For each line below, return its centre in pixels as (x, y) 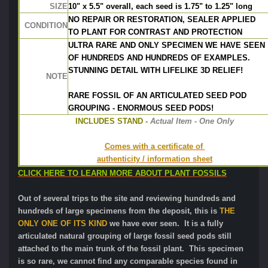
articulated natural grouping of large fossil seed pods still (125, 236)
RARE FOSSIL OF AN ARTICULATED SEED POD (157, 95)
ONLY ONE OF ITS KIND (63, 223)
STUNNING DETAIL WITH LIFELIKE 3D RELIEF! (156, 70)
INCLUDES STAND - (112, 121)
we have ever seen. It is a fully (165, 223)
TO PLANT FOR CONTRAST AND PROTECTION (155, 32)
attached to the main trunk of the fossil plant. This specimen (131, 248)
